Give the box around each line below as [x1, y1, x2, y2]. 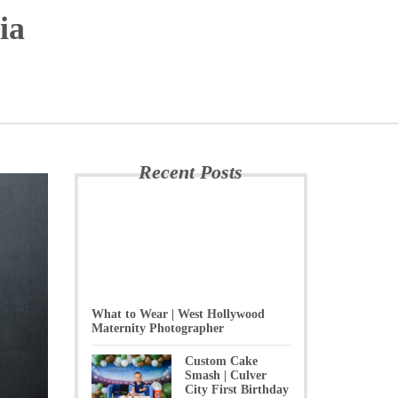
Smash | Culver [184, 369, 267, 382]
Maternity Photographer [91, 322, 224, 335]
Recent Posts [139, 161, 243, 183]
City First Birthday [184, 383, 289, 396]
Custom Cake [184, 354, 258, 368]
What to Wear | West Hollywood [91, 307, 265, 321]
